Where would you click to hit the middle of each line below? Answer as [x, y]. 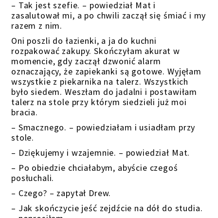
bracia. [25, 112]
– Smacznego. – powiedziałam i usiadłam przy [103, 127]
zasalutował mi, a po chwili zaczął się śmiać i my [109, 15]
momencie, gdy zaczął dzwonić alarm [86, 61]
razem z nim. [37, 26]
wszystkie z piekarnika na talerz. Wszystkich [100, 82]
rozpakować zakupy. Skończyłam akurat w [96, 51]
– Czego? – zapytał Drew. [61, 193]
